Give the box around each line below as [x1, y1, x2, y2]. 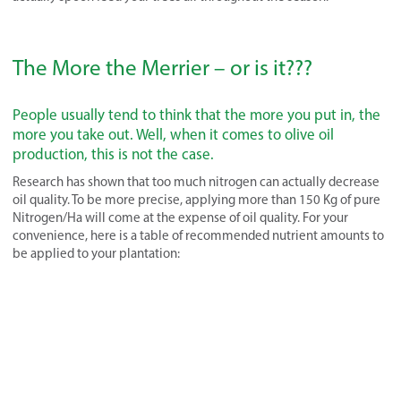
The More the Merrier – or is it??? [13, 53, 312, 81]
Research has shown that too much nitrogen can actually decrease [13, 173, 380, 190]
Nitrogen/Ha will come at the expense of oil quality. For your [13, 209, 348, 226]
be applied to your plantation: [13, 244, 180, 261]
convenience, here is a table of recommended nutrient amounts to [13, 226, 384, 243]
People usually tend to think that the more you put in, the [13, 105, 380, 124]
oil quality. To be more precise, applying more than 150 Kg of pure [13, 191, 380, 208]
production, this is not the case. [13, 144, 214, 163]
